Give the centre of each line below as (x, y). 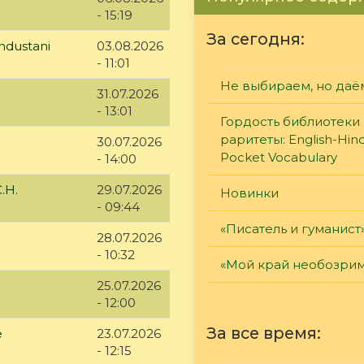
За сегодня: (256, 39)
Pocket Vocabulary (279, 157)
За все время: (264, 333)
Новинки (249, 193)
